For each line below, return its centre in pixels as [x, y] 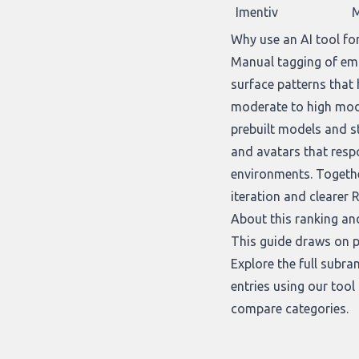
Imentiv [257, 12]
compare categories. [290, 308]
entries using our [281, 286]
